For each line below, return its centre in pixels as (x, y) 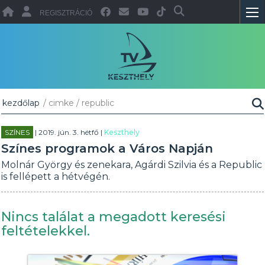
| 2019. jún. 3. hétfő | (69, 132)
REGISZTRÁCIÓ (66, 13)
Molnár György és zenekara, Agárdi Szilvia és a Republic (132, 165)
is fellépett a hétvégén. (56, 177)
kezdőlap (21, 103)
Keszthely (122, 132)
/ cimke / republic (78, 103)
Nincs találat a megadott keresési (114, 217)
